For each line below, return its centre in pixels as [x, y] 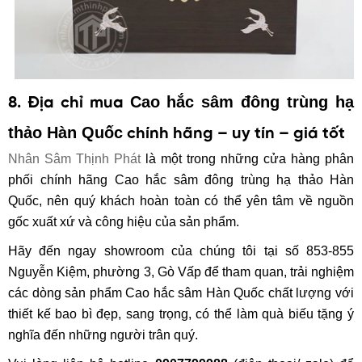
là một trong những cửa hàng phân [247, 159]
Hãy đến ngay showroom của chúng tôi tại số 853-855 [181, 251]
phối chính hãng [61, 180]
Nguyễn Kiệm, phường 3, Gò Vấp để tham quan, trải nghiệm [181, 272]
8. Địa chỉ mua [69, 103]
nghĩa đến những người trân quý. [103, 335]
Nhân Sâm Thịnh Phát [74, 159]
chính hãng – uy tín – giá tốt [236, 134]
